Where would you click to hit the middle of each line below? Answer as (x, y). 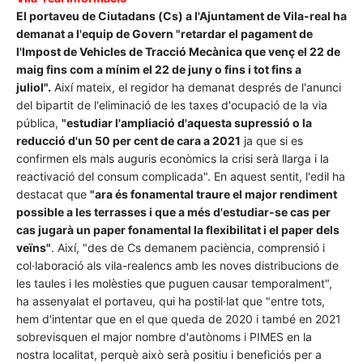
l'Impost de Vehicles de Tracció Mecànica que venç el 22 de (178, 52)
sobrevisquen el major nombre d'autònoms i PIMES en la (164, 337)
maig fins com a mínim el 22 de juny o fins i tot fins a (159, 70)
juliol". (34, 88)
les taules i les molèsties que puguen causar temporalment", (174, 284)
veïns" (34, 248)
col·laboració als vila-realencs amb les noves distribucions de (177, 266)
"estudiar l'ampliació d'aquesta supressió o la (187, 123)
